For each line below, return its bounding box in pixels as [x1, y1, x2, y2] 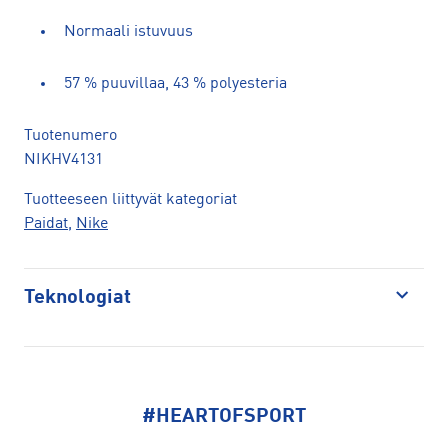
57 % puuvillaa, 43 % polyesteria [64, 75, 287, 92]
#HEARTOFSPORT [142, 407, 306, 428]
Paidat [24, 215, 68, 232]
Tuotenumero [24, 127, 117, 144]
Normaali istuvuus [64, 23, 193, 40]
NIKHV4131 [24, 151, 103, 168]
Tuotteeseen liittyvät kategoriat [24, 191, 237, 208]
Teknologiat [24, 287, 131, 308]
